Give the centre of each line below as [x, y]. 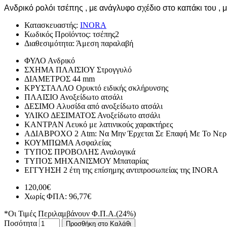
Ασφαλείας [93, 142]
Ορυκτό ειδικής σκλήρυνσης [122, 88]
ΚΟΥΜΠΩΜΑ [49, 142]
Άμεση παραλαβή [105, 43]
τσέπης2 [106, 34]
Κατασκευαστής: [52, 25]
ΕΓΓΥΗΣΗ [43, 170]
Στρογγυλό [114, 69]
